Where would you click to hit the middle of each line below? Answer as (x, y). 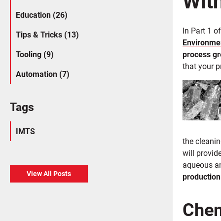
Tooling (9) (35, 54)
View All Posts (49, 173)
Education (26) (42, 14)
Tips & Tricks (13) (47, 34)
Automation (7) (43, 74)
